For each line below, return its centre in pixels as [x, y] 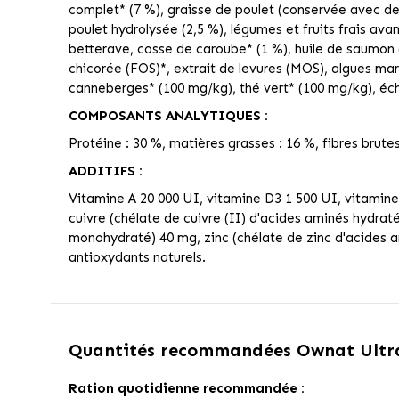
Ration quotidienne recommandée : [186, 389]
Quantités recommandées [182, 350]
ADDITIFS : [105, 171]
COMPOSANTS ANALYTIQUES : [168, 116]
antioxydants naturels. [137, 258]
